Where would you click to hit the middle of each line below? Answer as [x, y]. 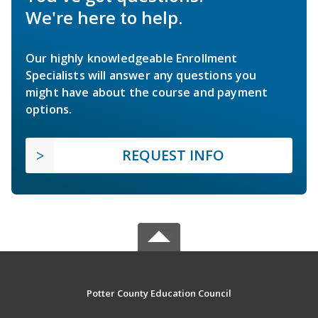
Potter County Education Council [159, 294]
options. [49, 110]
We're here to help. [104, 18]
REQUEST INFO [173, 155]
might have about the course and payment [147, 93]
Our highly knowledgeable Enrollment [132, 59]
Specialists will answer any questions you [141, 76]
